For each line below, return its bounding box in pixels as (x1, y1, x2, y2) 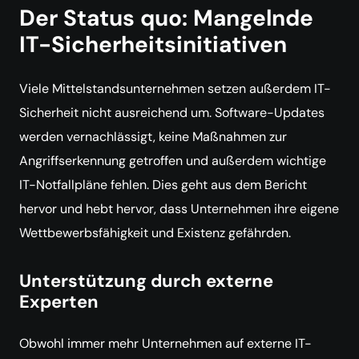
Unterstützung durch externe (19, 269, 273, 292)
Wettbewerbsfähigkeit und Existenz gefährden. (19, 224, 291, 241)
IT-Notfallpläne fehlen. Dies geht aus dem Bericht (19, 176, 307, 193)
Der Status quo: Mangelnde (19, 3, 313, 33)
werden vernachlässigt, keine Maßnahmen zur (19, 128, 287, 145)
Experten (19, 290, 99, 313)
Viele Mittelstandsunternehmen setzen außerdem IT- (19, 80, 331, 97)
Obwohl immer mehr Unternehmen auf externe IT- (19, 335, 312, 352)
